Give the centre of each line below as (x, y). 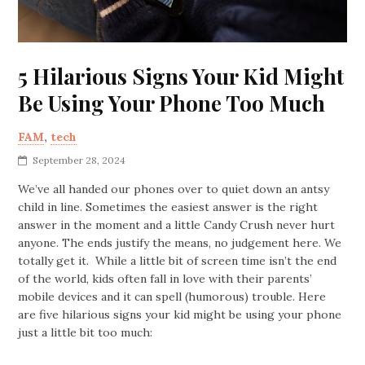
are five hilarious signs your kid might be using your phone (180, 315)
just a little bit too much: (86, 333)
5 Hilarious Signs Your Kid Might (181, 77)
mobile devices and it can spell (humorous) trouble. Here (172, 297)
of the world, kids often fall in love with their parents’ (165, 279)
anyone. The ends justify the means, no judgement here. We (180, 243)
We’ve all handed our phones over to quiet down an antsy (174, 189)
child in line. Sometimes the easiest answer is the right (168, 207)
